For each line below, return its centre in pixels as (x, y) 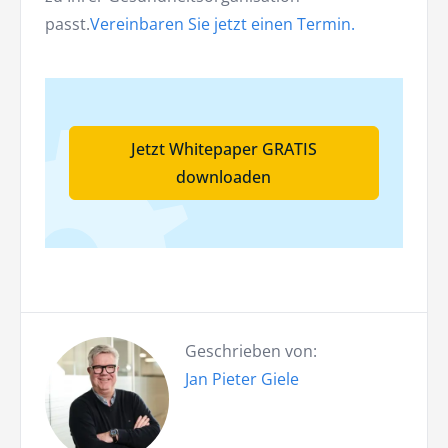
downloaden (224, 177)
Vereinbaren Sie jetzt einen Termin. (222, 24)
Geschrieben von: (251, 351)
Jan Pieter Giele (242, 379)
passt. (67, 24)
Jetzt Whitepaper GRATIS (223, 149)
